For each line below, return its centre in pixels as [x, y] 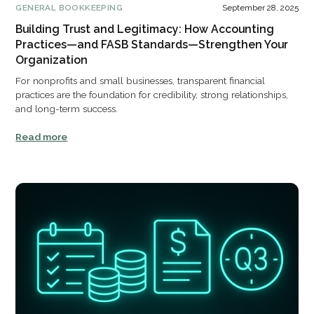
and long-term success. [67, 109]
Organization [52, 60]
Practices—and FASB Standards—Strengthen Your [152, 45]
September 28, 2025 [260, 7]
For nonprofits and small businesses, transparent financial [141, 81]
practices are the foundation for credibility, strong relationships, [152, 95]
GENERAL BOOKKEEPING [69, 7]
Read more [42, 136]
